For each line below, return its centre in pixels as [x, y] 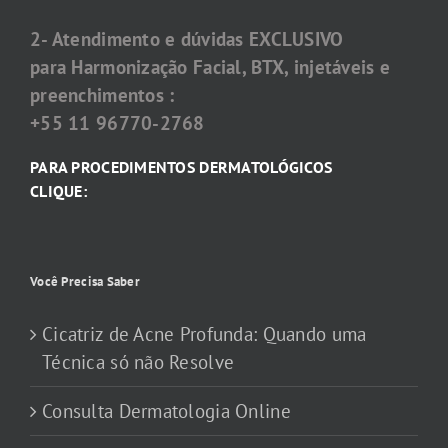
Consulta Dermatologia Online [166, 411]
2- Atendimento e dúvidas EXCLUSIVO [187, 38]
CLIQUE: [58, 191]
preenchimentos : [102, 94]
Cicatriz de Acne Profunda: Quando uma [204, 334]
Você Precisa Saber [85, 282]
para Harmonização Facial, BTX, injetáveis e [210, 66]
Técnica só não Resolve [138, 362]
